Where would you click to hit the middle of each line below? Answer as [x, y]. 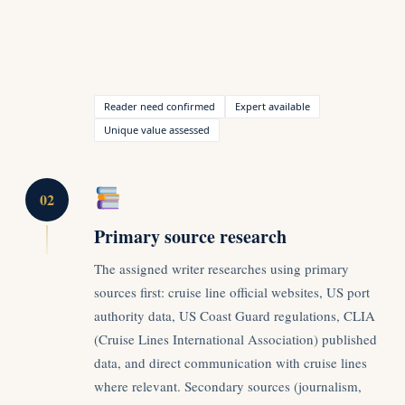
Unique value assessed [157, 129]
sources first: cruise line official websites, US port [232, 292]
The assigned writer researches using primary [221, 268]
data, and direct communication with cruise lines [231, 362]
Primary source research [190, 236]
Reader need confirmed [160, 106]
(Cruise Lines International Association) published [235, 339]
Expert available [273, 106]
